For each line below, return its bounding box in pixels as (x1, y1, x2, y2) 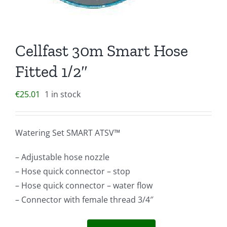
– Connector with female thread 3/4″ (15, 194, 153, 205)
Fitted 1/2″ (15, 61, 88, 81)
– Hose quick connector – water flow (15, 179, 153, 191)
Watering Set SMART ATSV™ (15, 127, 120, 138)
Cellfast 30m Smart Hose (15, 41, 188, 60)
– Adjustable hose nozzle (15, 151, 109, 163)
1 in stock (45, 88, 81, 100)
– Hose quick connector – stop (15, 165, 130, 177)
